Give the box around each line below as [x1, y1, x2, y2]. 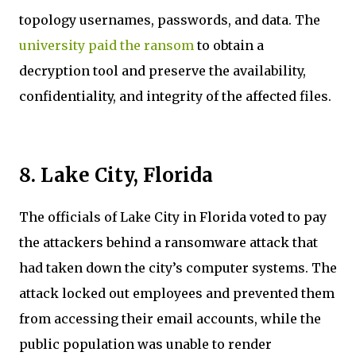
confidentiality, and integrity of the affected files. [19, 87, 335, 104]
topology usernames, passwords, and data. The [19, 11, 320, 28]
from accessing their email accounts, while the [19, 310, 321, 327]
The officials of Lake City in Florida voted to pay [19, 208, 327, 225]
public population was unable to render [19, 335, 272, 352]
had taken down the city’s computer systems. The [19, 259, 337, 276]
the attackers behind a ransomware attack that [19, 234, 318, 250]
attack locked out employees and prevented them [19, 284, 335, 301]
